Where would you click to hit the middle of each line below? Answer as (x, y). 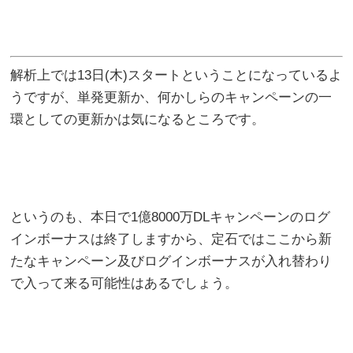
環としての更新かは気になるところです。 (138, 119)
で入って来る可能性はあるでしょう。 (124, 283)
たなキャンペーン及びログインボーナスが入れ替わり (171, 261)
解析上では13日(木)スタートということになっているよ (176, 75)
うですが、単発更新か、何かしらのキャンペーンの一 (171, 97)
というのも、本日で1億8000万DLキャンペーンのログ (171, 217)
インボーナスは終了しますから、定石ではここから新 (171, 239)
